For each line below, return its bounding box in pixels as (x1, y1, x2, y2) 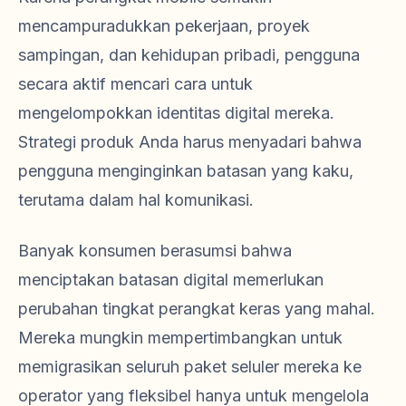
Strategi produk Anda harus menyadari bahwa (18, 132, 362, 152)
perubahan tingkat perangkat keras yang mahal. (18, 299, 375, 319)
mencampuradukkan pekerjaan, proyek (18, 16, 310, 36)
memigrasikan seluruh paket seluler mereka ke (18, 357, 362, 377)
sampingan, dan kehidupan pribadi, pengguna (18, 45, 360, 65)
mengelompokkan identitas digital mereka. (18, 103, 334, 123)
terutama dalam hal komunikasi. (18, 190, 254, 210)
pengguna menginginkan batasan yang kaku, (18, 161, 353, 181)
